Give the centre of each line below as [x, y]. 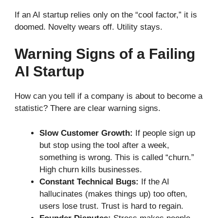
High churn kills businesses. [91, 169]
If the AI [154, 182]
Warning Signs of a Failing [105, 54]
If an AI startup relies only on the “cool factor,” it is [106, 15]
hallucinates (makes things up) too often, [113, 194]
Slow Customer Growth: [86, 133]
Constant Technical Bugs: [89, 182]
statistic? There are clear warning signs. [88, 109]
